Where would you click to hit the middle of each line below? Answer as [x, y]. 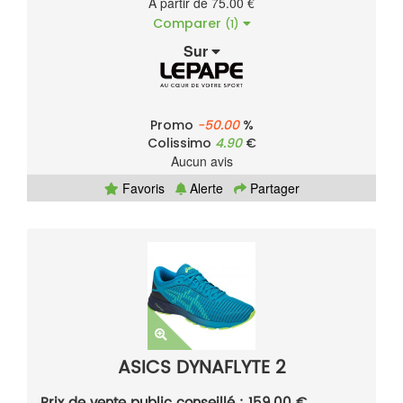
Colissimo [181, 143]
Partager [273, 188]
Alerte [204, 188]
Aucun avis [201, 161]
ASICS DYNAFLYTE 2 [201, 369]
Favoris [141, 188]
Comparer [188, 24]
